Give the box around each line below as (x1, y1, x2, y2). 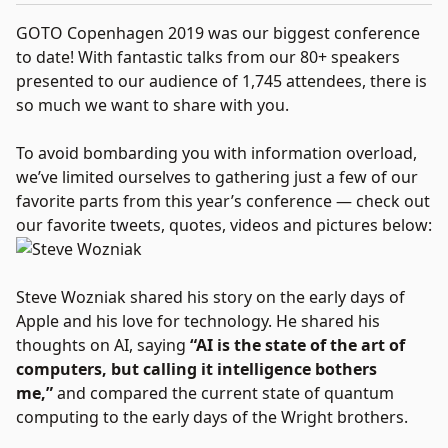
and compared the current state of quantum (53, 382, 394, 404)
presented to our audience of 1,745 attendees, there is (16, 70, 427, 92)
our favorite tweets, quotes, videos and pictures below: (16, 214, 432, 236)
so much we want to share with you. (16, 94, 289, 116)
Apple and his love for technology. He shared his (16, 310, 380, 332)
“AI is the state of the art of (190, 334, 405, 356)
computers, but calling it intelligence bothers (16, 358, 377, 380)
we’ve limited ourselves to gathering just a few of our (16, 166, 418, 188)
